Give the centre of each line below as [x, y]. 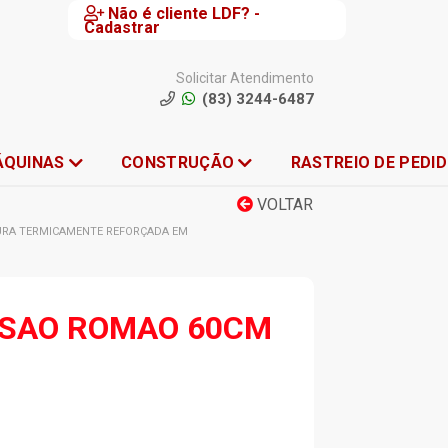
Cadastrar [122, 27]
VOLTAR [283, 204]
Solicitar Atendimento [245, 78]
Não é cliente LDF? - [184, 13]
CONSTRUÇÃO [178, 162]
